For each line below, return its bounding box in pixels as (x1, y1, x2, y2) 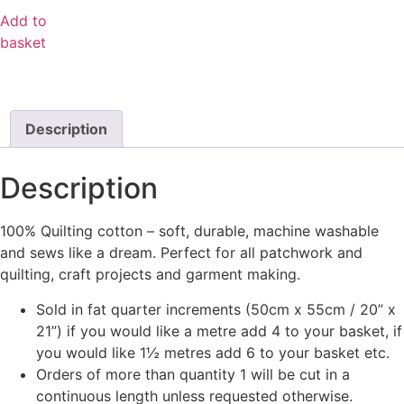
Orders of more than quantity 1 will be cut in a (36, 364, 350, 383)
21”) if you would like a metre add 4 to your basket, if (36, 321, 402, 340)
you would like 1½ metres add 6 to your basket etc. (36, 343, 390, 362)
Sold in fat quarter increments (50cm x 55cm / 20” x (36, 299, 396, 318)
